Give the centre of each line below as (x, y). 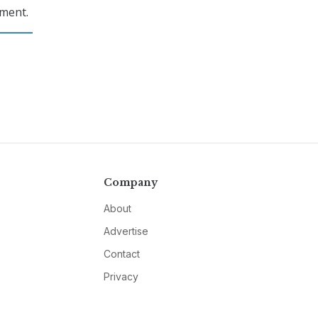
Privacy (121, 276)
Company (130, 182)
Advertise (126, 231)
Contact (121, 253)
